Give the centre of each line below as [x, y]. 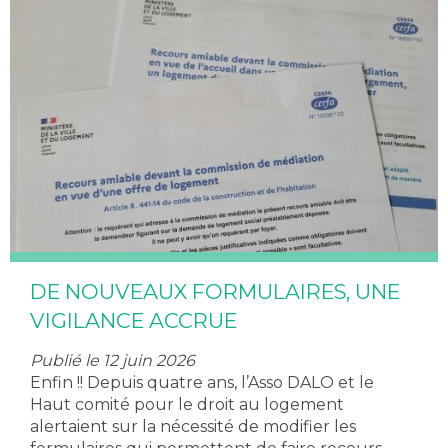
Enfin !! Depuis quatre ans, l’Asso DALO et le [202, 383]
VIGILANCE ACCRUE [133, 321]
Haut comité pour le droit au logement [187, 405]
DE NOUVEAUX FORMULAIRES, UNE [215, 292]
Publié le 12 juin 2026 [112, 361]
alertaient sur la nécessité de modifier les [193, 427]
